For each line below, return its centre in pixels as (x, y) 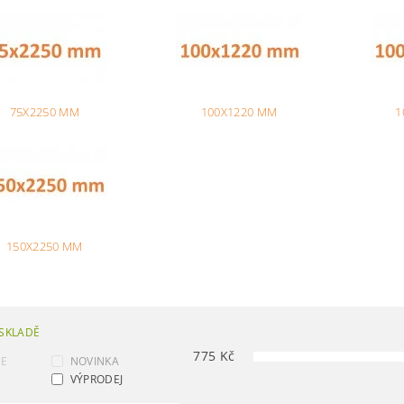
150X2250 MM (44, 246)
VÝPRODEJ (96, 379)
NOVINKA (94, 361)
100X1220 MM (239, 112)
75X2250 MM (44, 112)
